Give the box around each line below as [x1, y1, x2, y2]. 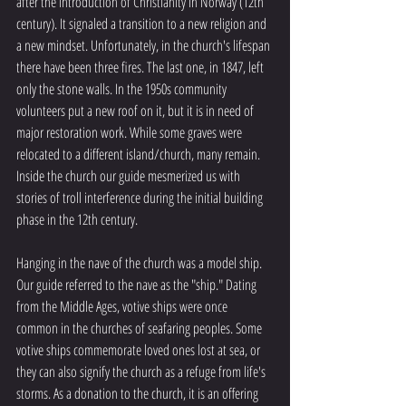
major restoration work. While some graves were [16, 122, 245, 143]
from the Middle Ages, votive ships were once [16, 296, 230, 317]
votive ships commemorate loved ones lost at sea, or [16, 340, 263, 361]
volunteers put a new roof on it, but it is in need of [16, 101, 256, 121]
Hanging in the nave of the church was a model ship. [16, 253, 265, 274]
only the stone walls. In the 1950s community [16, 79, 229, 100]
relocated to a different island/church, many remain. [16, 144, 263, 165]
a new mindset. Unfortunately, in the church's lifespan [16, 35, 273, 56]
